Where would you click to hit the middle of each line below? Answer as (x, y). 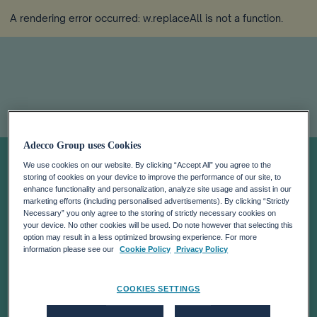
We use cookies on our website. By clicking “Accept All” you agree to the (148, 165)
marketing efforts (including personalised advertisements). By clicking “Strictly (157, 201)
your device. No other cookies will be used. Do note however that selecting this (158, 225)
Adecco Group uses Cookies (82, 146)
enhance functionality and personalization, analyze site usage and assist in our (158, 189)
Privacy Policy (201, 249)
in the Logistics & (155, 242)
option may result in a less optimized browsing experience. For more (140, 237)
